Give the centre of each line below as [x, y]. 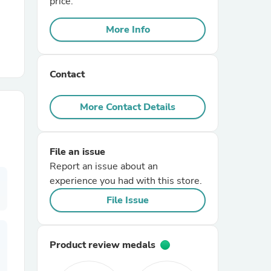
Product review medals [103, 245]
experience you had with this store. [126, 181]
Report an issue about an [104, 166]
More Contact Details [128, 107]
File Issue [128, 200]
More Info [128, 30]
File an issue [77, 152]
